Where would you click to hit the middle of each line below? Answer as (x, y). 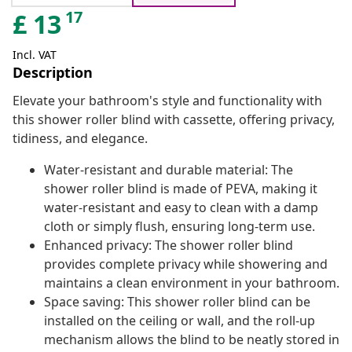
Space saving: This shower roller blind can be (177, 302)
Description (53, 73)
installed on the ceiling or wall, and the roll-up (180, 321)
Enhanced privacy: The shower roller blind (169, 246)
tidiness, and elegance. (80, 139)
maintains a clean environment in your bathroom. (192, 283)
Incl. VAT (35, 55)
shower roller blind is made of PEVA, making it (181, 189)
